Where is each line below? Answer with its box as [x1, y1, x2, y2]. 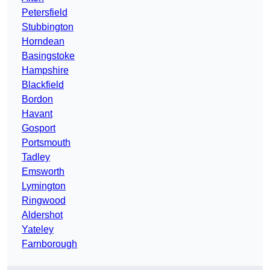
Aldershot [22, 210, 63, 221]
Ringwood [22, 195, 66, 206]
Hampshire [22, 65, 69, 76]
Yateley [22, 224, 54, 235]
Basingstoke [22, 51, 75, 61]
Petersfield [22, 7, 67, 18]
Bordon [22, 94, 53, 105]
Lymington [22, 181, 66, 192]
